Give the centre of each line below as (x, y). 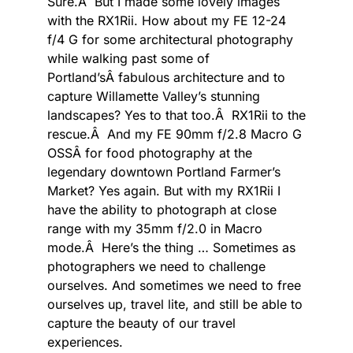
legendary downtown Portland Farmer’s (164, 171)
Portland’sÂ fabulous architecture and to (166, 77)
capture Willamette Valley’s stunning (154, 96)
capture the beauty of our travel (141, 323)
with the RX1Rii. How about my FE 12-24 (167, 20)
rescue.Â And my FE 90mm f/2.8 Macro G (175, 134)
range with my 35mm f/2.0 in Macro (155, 228)
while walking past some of (128, 58)
